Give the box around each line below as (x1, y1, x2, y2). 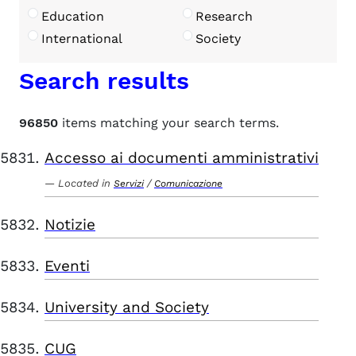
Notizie (44, 215, 95, 234)
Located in (58, 177, 110, 189)
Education (41, 9, 104, 24)
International (41, 31, 122, 46)
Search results (19, 67, 189, 95)
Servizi (114, 178, 144, 189)
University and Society (44, 298, 209, 316)
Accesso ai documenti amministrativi (44, 149, 319, 167)
